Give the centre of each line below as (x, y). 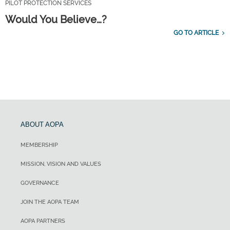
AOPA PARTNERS (43, 221)
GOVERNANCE (40, 183)
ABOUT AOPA (42, 124)
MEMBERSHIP (39, 145)
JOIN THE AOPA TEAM (50, 202)
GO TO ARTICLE (196, 33)
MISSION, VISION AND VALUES (61, 164)
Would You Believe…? (56, 19)
